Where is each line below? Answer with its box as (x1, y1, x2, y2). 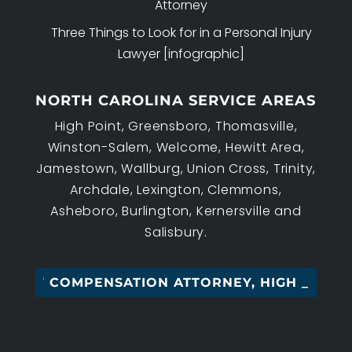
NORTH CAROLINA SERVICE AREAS (35, 92, 317, 110)
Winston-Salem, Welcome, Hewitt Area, (47, 138, 305, 157)
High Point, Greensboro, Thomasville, (54, 117, 298, 136)
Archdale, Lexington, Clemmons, (70, 181, 282, 200)
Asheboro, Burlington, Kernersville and (50, 202, 302, 221)
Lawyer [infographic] (118, 45, 245, 64)
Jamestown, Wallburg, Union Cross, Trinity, (35, 159, 317, 178)
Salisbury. (144, 223, 207, 242)
